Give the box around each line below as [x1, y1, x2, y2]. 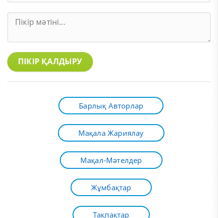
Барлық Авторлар [79, 100, 144, 110]
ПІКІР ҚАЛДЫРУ [18, 56, 82, 67]
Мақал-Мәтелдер [80, 155, 142, 165]
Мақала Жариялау [78, 127, 144, 138]
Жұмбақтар [91, 182, 131, 192]
